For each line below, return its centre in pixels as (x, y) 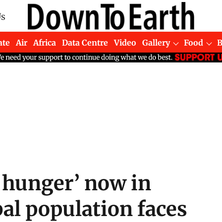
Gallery (156, 42)
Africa (45, 42)
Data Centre (85, 42)
